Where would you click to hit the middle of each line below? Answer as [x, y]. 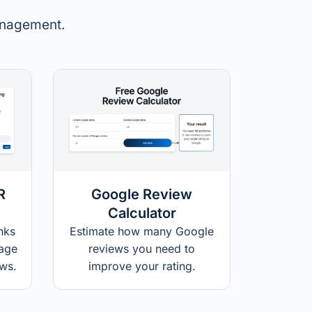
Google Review [142, 194]
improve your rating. [142, 266]
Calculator [142, 213]
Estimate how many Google [142, 231]
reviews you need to [142, 248]
